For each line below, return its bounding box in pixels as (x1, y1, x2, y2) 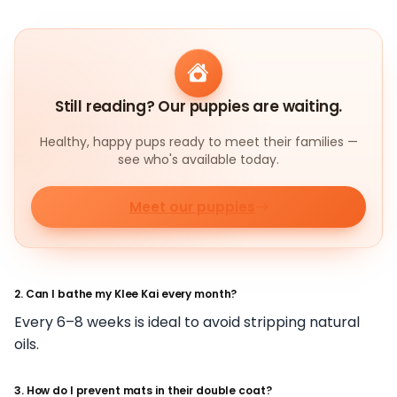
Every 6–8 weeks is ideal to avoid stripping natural (14, 312, 360, 333)
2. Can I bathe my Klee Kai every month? (14, 286, 237, 302)
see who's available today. (118, 150, 279, 168)
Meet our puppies (128, 197, 255, 216)
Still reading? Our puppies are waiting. (54, 95, 343, 117)
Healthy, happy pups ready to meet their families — (39, 132, 358, 151)
